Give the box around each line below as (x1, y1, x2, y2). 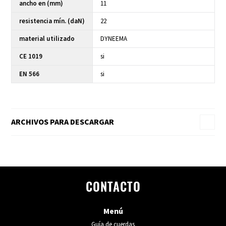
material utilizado (19, 34, 75, 44)
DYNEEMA (100, 34, 128, 44)
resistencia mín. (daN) (19, 17, 85, 26)
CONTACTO (85, 183, 141, 195)
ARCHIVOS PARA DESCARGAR (11, 117, 115, 128)
